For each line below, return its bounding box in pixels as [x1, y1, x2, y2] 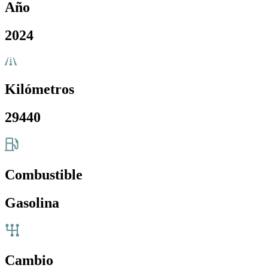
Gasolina [5, 195, 59, 211]
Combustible [5, 167, 83, 183]
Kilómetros [5, 81, 74, 98]
